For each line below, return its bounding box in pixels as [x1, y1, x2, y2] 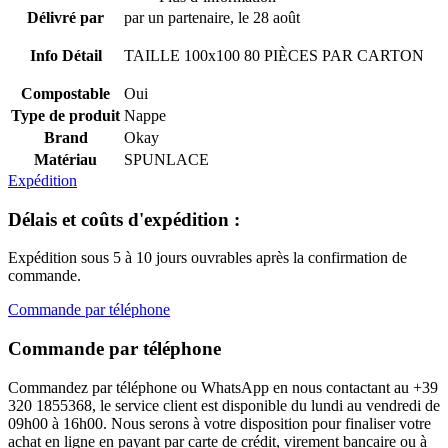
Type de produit [11, 106, 120, 124]
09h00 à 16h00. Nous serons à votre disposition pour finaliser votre [8, 414, 431, 432]
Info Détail [29, 46, 102, 64]
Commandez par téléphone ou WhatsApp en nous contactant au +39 [8, 378, 438, 396]
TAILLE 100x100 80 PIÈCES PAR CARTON [124, 46, 424, 64]
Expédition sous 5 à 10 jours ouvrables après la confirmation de [8, 249, 407, 267]
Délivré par [27, 8, 104, 26]
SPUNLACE [124, 150, 209, 168]
